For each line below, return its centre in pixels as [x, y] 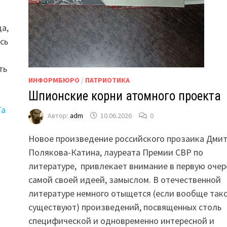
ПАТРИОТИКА [107, 80]
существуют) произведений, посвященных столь [125, 207]
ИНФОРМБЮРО [54, 80]
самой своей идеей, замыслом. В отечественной [124, 179]
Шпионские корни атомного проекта [124, 96]
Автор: [59, 116]
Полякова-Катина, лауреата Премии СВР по [116, 152]
